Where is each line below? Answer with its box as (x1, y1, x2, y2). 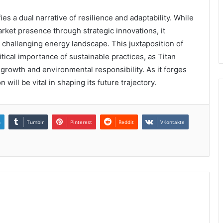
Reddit (118, 118, 134, 125)
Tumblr (27, 118, 44, 125)
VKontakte (160, 118, 185, 125)
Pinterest (70, 118, 92, 125)
